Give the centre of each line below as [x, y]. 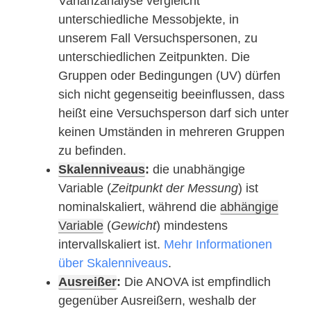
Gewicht [134, 226]
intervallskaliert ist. [111, 245]
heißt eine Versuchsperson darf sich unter [174, 114]
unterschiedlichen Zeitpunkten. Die [154, 57]
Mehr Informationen [218, 245]
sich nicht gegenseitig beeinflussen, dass [171, 95]
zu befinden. [92, 151]
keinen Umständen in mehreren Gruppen [171, 132]
